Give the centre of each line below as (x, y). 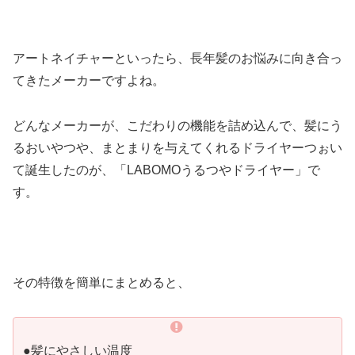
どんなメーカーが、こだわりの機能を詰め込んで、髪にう (177, 126)
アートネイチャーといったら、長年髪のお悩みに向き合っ (177, 59)
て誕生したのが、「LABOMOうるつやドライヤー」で (166, 170)
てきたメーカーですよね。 (89, 81)
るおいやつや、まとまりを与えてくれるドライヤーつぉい (177, 148)
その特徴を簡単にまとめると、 (101, 282)
